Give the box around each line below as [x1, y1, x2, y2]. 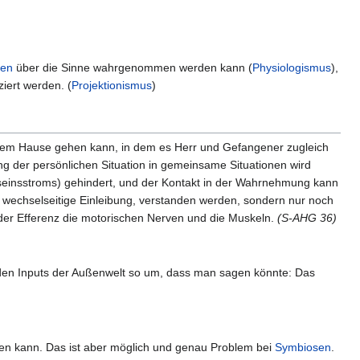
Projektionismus [72, 79, 153, 92]
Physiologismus [252, 61, 332, 75]
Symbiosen [275, 340, 331, 354]
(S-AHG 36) [277, 211, 337, 224]
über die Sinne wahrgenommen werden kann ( [13, 61, 253, 75]
